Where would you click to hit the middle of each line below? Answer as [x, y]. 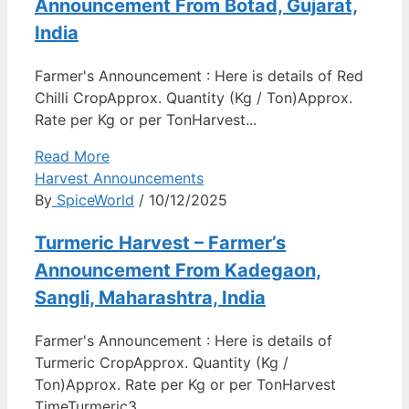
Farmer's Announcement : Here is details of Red [199, 76]
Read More [72, 156]
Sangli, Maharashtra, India [150, 298]
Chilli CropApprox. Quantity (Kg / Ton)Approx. [194, 98]
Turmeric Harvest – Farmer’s [160, 243]
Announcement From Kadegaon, [178, 270]
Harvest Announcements [119, 178]
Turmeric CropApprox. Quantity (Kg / [162, 362]
